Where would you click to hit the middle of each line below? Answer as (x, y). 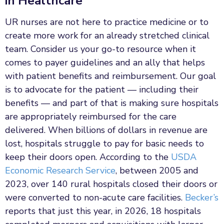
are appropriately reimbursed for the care (91, 116)
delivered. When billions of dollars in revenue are (106, 130)
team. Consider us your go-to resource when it (100, 49)
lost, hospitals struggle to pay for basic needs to (104, 143)
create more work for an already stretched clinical (107, 35)
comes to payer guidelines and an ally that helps (105, 62)
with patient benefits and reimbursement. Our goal (110, 76)
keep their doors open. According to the (88, 157)
